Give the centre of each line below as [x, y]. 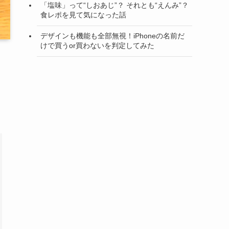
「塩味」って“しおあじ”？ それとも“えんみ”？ [114, 5]
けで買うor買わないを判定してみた [97, 46]
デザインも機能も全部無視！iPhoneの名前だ [112, 36]
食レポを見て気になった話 [83, 15]
